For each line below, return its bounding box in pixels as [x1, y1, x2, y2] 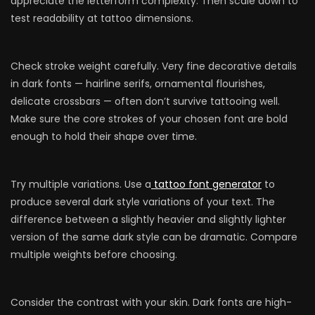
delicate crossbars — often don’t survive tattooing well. [11, 94, 280, 108]
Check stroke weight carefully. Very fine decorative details [11, 59, 297, 73]
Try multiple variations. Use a [11, 177, 151, 191]
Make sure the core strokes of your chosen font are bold [11, 112, 288, 126]
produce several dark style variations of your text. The [11, 195, 275, 209]
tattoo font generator [151, 177, 262, 191]
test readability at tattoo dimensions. [11, 11, 193, 25]
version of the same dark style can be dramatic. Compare [11, 230, 297, 244]
